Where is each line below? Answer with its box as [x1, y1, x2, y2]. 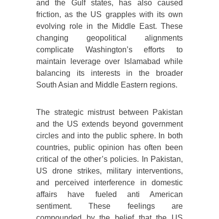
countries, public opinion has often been [36, 143, 183, 152]
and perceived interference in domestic [36, 178, 183, 187]
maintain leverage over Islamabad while [36, 57, 183, 66]
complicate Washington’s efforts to [36, 45, 183, 54]
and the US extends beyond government [36, 120, 183, 129]
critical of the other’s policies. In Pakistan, [36, 155, 183, 164]
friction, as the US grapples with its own [36, 10, 183, 19]
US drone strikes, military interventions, [36, 167, 183, 175]
